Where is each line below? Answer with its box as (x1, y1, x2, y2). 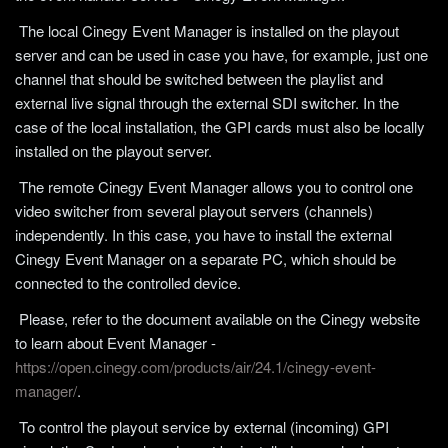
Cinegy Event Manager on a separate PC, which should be (15, 248, 396, 269)
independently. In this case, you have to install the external (15, 224, 392, 245)
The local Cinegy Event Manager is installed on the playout (15, 20, 399, 41)
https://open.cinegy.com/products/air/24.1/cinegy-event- (15, 356, 376, 377)
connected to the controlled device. (15, 272, 241, 293)
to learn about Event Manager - (15, 332, 216, 353)
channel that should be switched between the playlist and (15, 68, 383, 89)
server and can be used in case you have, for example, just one (15, 44, 428, 65)
